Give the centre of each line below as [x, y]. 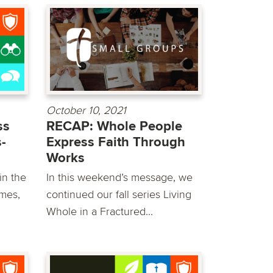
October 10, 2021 [86, 111]
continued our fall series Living [119, 195]
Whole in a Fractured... [100, 212]
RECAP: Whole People [114, 127]
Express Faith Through [116, 143]
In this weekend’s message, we [119, 178]
